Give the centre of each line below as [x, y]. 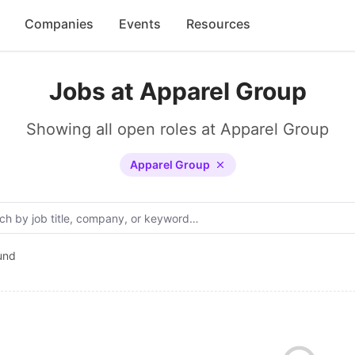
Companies [59, 24]
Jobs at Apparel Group [177, 91]
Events [140, 24]
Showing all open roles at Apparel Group [177, 129]
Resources [218, 24]
